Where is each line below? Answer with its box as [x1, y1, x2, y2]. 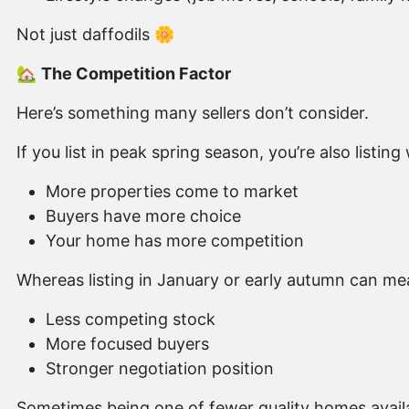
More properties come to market [46, 182, 299, 202]
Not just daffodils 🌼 [16, 25, 174, 45]
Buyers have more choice [46, 206, 241, 226]
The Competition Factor [41, 64, 231, 84]
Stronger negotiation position [46, 359, 274, 379]
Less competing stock [46, 309, 215, 330]
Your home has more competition [46, 231, 304, 251]
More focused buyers [46, 334, 209, 354]
